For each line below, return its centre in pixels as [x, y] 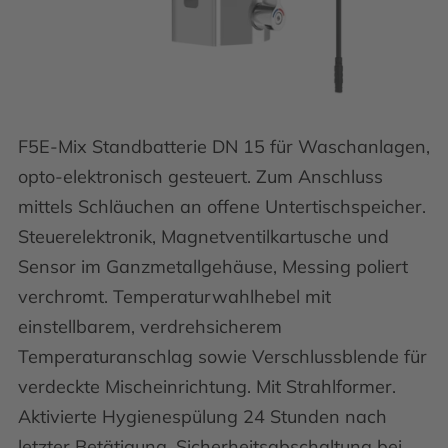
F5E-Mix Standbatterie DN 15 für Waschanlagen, [224, 146]
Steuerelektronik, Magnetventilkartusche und [203, 236]
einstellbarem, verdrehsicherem [150, 326]
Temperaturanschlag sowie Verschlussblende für [222, 356]
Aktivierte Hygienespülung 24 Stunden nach [202, 416]
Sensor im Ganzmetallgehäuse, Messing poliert [213, 266]
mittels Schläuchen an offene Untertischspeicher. [222, 206]
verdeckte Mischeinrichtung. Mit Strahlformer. [207, 386]
